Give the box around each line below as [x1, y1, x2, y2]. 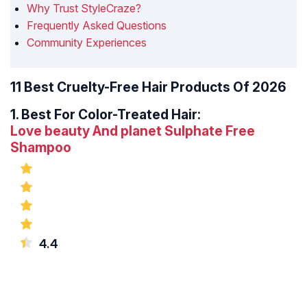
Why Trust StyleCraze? [27, 1, 141, 16]
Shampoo [10, 139, 71, 156]
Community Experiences [27, 36, 147, 50]
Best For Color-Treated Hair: [21, 106, 201, 123]
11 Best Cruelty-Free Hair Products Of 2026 [10, 79, 286, 96]
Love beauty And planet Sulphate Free [10, 123, 255, 140]
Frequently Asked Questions [27, 19, 167, 33]
